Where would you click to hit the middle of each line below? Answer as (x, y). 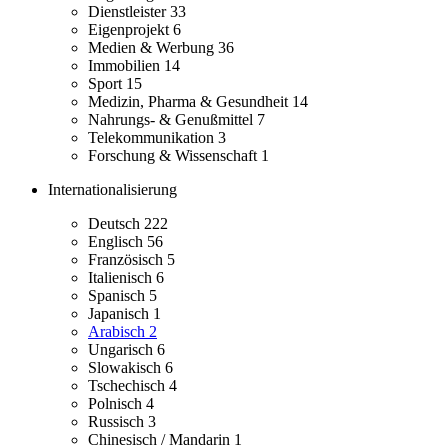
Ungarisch (122, 350)
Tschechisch (128, 386)
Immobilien (126, 66)
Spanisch (118, 296)
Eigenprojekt (130, 30)
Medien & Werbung (153, 48)
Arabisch (118, 332)
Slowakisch (126, 368)
